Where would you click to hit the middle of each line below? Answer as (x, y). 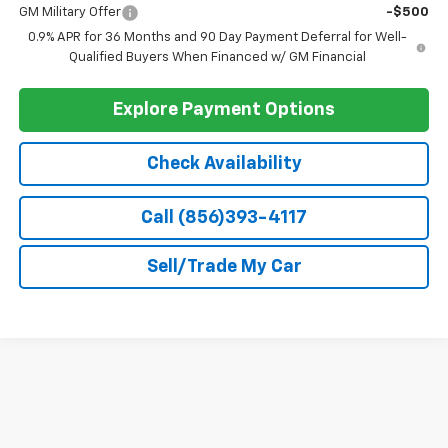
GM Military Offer (69, 13)
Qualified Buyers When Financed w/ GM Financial (217, 58)
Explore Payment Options (224, 110)
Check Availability (224, 164)
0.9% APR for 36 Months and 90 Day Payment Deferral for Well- (217, 38)
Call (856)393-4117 (224, 218)
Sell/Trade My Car (224, 267)
